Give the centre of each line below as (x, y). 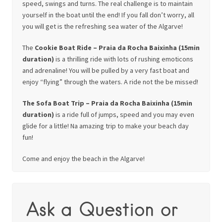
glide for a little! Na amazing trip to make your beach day (106, 126)
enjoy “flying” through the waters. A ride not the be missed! (110, 82)
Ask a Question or (102, 209)
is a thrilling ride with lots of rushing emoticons (124, 59)
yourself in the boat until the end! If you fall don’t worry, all (108, 15)
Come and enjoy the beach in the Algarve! (83, 159)
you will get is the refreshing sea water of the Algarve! (103, 26)
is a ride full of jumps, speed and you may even (124, 114)
